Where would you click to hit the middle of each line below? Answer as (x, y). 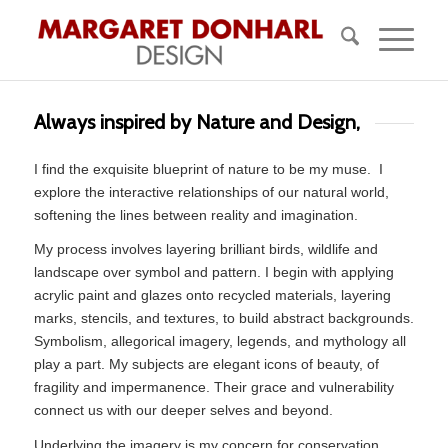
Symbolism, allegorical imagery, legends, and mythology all (219, 341)
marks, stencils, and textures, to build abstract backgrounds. (223, 318)
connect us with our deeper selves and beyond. (183, 410)
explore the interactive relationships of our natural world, (211, 191)
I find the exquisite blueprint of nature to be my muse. (202, 168)
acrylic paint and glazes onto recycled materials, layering (212, 295)
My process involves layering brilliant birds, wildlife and (205, 249)
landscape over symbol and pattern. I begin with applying (213, 272)
